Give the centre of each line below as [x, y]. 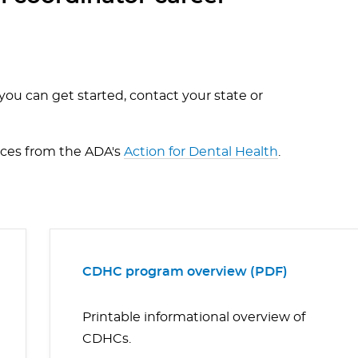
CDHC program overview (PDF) [185, 272]
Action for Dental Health [201, 152]
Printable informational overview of [194, 318]
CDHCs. [107, 339]
